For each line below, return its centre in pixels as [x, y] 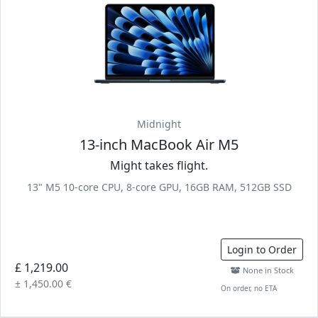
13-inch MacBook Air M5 [159, 144]
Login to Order [262, 250]
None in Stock [267, 270]
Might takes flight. [159, 165]
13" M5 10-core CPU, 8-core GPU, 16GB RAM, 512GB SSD [159, 187]
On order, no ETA [249, 288]
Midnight [159, 124]
